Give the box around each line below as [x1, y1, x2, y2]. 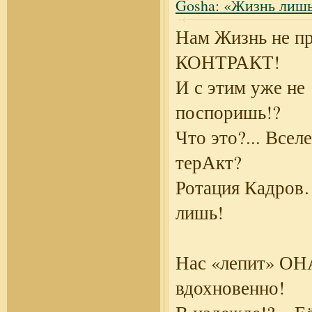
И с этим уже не [175, 75, 305, 100]
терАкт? [175, 150, 242, 175]
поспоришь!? [175, 100, 281, 125]
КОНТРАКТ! [175, 49, 280, 75]
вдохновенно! [175, 275, 285, 300]
